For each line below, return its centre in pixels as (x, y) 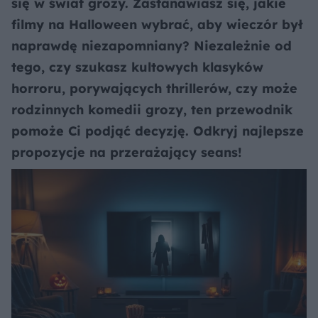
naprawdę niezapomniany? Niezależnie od (152, 46)
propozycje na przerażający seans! (127, 152)
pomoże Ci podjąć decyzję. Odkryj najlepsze (158, 131)
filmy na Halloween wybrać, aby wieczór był (157, 24)
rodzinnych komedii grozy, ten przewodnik (152, 110)
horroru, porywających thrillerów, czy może (154, 88)
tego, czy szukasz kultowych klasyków (137, 67)
